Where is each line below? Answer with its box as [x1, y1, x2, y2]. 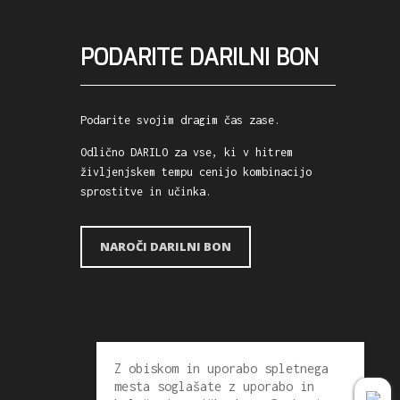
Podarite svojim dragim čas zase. [80, 113, 281, 127]
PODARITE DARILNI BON [80, 43, 320, 72]
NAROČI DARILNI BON [100, 238, 232, 254]
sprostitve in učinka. [80, 185, 212, 198]
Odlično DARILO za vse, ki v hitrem [80, 146, 294, 159]
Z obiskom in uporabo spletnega [114, 361, 329, 376]
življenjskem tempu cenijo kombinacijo [80, 165, 312, 179]
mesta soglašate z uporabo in [114, 379, 314, 394]
